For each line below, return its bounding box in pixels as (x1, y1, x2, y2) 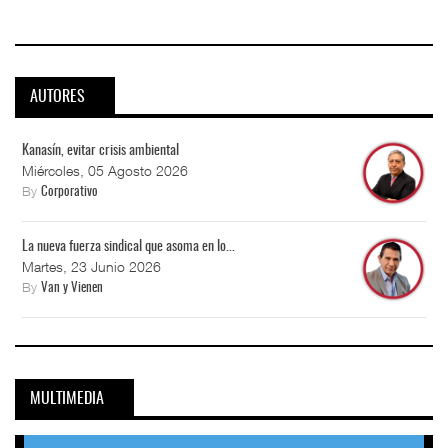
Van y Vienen (41, 282, 103, 296)
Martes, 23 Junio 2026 (22, 258, 161, 276)
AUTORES (30, 89, 85, 106)
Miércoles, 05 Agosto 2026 (22, 162, 188, 180)
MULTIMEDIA (30, 390, 104, 407)
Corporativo (41, 186, 98, 200)
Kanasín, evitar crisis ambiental (22, 144, 179, 159)
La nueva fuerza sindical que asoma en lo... (22, 240, 235, 255)
